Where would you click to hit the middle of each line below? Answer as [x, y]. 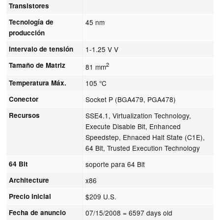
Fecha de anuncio [38, 212]
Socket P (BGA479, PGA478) [131, 99]
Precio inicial [30, 196]
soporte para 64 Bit [115, 164]
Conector [24, 99]
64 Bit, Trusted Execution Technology [143, 148]
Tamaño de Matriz [37, 65]
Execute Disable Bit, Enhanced [133, 126]
